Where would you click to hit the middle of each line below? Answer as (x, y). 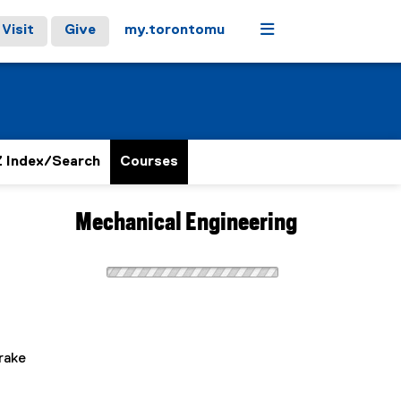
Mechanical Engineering (186, 223)
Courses (149, 162)
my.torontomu (175, 30)
